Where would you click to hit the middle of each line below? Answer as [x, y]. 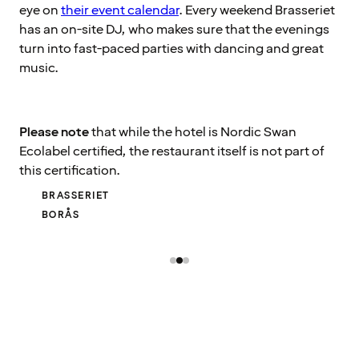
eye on [40, 11]
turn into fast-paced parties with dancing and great [171, 49]
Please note [54, 133]
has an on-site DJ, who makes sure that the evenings [174, 30]
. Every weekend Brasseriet [257, 11]
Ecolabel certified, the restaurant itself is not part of [172, 152]
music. [39, 69]
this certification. [70, 171]
